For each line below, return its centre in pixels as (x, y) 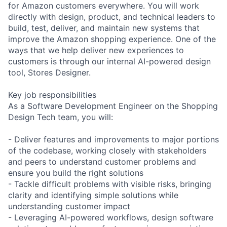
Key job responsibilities (52, 94)
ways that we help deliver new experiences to (96, 50)
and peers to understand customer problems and (102, 161)
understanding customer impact (69, 206)
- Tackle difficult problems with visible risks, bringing (110, 184)
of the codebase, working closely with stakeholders (107, 150)
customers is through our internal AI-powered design (109, 61)
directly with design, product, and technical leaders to (112, 16)
